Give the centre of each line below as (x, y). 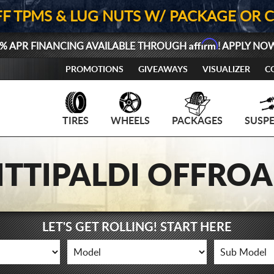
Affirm (203, 44)
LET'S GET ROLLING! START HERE (137, 228)
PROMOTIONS (94, 70)
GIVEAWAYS (163, 70)
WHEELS (130, 121)
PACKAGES (197, 121)
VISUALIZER (226, 70)
